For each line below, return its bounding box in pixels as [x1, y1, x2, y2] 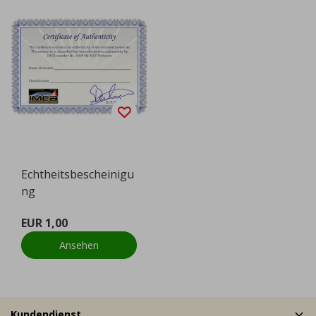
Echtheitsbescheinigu [21, 166, 134, 183]
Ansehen [59, 238, 99, 253]
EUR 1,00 [21, 215, 68, 231]
